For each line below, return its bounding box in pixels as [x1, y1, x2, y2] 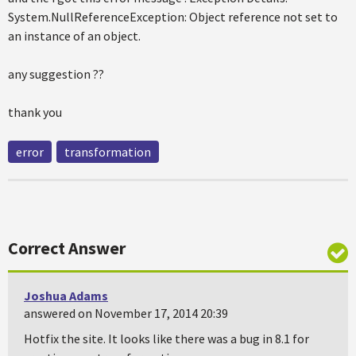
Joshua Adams [24, 288, 108, 304]
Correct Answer [8, 237, 126, 259]
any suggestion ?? [8, 66, 104, 82]
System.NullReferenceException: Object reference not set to [8, 9, 338, 25]
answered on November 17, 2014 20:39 [24, 305, 228, 321]
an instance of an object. [8, 28, 141, 44]
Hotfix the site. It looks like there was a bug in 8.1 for [24, 331, 309, 346]
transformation [64, 144, 151, 160]
